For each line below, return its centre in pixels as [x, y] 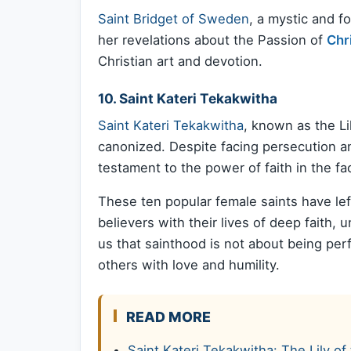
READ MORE [168, 317]
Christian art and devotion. [180, 61]
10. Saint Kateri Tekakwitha [188, 99]
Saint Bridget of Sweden [174, 18]
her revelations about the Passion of [212, 40]
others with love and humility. [189, 265]
